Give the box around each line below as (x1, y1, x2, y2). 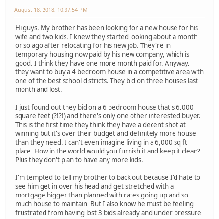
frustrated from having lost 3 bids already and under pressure (15, 208, 201, 218)
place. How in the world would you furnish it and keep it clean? (15, 147, 200, 156)
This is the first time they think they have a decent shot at (15, 120, 186, 130)
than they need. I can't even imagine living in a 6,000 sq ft (15, 138, 187, 147)
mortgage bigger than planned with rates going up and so (15, 191, 188, 200)
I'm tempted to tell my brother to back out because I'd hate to (15, 173, 200, 182)
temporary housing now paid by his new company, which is (15, 50, 189, 59)
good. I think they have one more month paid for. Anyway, (15, 59, 190, 68)
